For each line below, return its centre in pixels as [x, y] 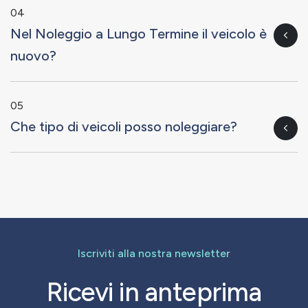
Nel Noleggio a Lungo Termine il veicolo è [139, 33]
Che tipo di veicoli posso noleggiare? [124, 126]
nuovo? [33, 55]
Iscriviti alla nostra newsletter [154, 253]
